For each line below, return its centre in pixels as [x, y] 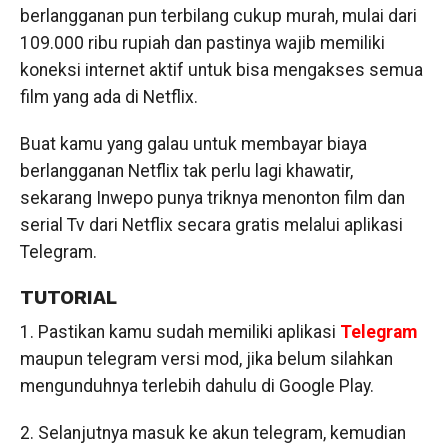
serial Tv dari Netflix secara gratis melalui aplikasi [211, 225]
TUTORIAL [68, 297]
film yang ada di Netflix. [108, 97]
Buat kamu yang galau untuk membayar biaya [193, 144]
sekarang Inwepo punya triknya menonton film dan [212, 198]
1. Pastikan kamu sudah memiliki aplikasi [179, 332]
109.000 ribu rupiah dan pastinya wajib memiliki [202, 43]
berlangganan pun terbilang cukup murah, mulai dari [218, 16]
